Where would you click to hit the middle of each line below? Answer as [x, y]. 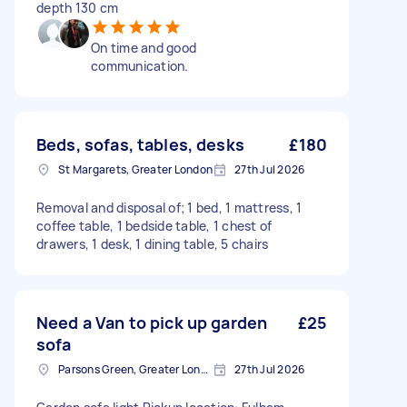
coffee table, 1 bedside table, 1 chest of [154, 226]
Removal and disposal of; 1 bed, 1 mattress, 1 [169, 208]
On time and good [144, 48]
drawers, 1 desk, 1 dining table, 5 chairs [153, 244]
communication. [140, 66]
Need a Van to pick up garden [152, 323]
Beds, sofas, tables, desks [140, 144]
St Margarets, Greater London [135, 169]
